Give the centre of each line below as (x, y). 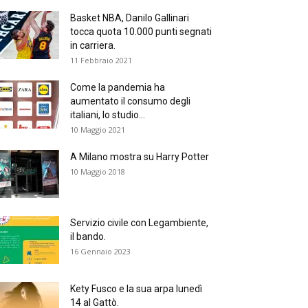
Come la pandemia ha (118, 87)
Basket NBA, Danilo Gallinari (130, 18)
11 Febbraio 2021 (101, 60)
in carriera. (93, 45)
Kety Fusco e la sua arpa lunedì (136, 289)
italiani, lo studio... (108, 115)
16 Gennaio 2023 (100, 251)
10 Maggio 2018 (98, 172)
